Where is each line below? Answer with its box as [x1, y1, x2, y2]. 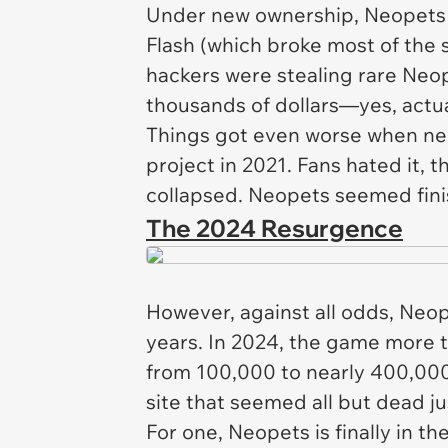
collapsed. [146, 182, 248, 207]
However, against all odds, [146, 299, 399, 324]
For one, [146, 419, 228, 444]
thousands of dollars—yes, [146, 92, 402, 117]
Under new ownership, [146, 2, 364, 27]
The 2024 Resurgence [146, 213, 403, 243]
